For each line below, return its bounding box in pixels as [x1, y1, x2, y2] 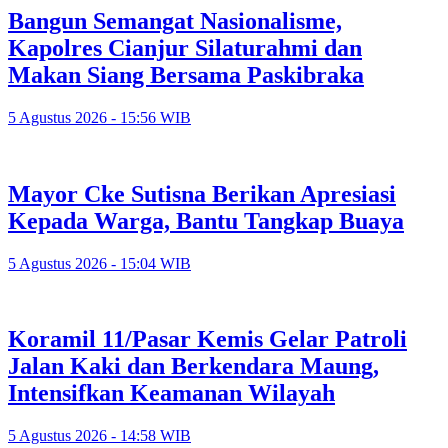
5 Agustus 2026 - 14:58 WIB [8, 427, 191, 445]
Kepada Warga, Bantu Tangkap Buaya [8, 207, 404, 234]
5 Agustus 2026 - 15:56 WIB [8, 108, 191, 126]
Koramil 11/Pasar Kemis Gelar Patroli [8, 326, 407, 353]
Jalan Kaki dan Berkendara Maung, [8, 353, 379, 380]
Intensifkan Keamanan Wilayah [8, 380, 335, 407]
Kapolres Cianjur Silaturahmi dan [8, 34, 362, 61]
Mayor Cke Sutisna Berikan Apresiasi [8, 180, 396, 207]
